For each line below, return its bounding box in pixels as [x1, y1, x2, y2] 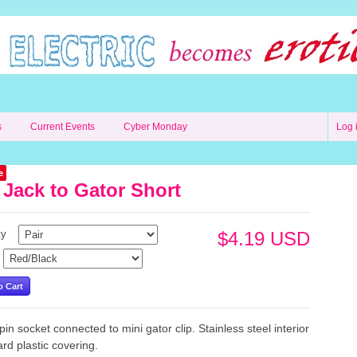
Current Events [30, 121, 95, 132]
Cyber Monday [124, 121, 187, 132]
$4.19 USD [218, 228, 310, 249]
